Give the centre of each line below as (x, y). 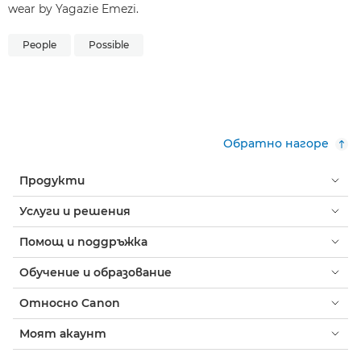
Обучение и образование (95, 272)
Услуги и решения (75, 211)
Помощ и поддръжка (83, 241)
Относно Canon (70, 303)
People (39, 44)
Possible (109, 44)
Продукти (52, 180)
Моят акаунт (63, 333)
